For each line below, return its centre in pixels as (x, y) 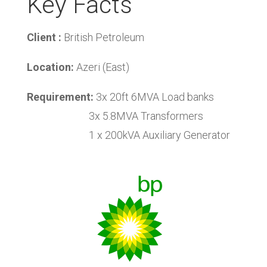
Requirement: (60, 97)
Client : (44, 37)
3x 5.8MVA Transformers (115, 116)
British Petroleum (103, 37)
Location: (50, 67)
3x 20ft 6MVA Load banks (153, 97)
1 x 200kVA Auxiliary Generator (128, 135)
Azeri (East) (101, 67)
